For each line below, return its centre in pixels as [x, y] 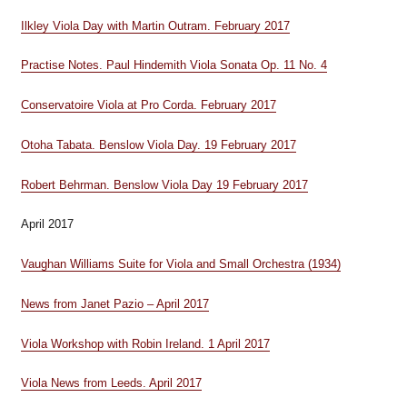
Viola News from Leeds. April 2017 [111, 383]
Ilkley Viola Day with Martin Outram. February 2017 [155, 25]
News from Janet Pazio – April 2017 [114, 303]
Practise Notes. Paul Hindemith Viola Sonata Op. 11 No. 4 [174, 65]
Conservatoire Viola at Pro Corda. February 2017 [148, 105]
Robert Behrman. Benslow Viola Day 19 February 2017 [164, 184]
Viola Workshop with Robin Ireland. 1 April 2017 [145, 343]
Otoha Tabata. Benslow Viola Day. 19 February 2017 [158, 144]
